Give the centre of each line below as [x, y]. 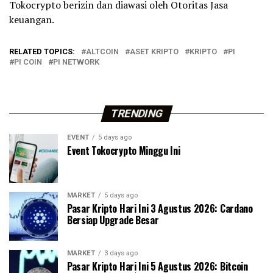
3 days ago [121, 253]
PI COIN [28, 62]
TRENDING [136, 114]
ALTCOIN [102, 52]
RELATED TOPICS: [42, 52]
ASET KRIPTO [154, 52]
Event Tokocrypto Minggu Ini [124, 151]
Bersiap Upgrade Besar [113, 220]
